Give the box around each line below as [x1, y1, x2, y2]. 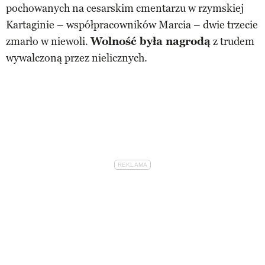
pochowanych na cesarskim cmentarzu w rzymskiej [6, 1, 244, 15]
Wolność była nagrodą [91, 34, 211, 48]
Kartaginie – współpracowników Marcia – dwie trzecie [6, 18, 258, 31]
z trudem [211, 34, 254, 48]
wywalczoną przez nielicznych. [6, 51, 147, 64]
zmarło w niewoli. [6, 34, 91, 48]
